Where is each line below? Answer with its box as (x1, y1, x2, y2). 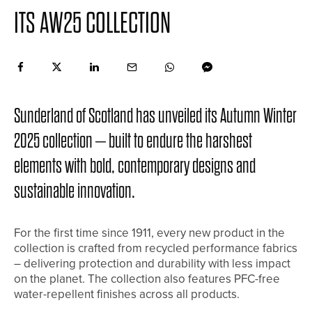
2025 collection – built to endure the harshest (14, 130, 252, 152)
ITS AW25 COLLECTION (14, 8, 171, 38)
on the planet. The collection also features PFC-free (14, 270, 280, 287)
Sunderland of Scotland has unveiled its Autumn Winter (14, 105, 297, 127)
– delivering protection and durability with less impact (14, 255, 290, 272)
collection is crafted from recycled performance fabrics (14, 240, 297, 256)
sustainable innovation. (14, 180, 135, 202)
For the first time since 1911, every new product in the (14, 224, 285, 241)
